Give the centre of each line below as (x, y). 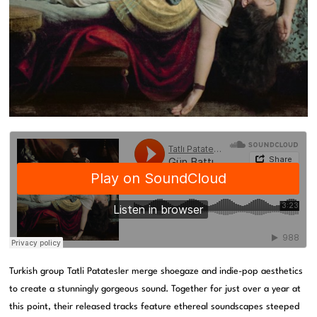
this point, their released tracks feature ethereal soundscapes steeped (155, 307)
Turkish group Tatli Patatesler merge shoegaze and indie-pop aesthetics (156, 272)
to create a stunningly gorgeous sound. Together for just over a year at (155, 289)
